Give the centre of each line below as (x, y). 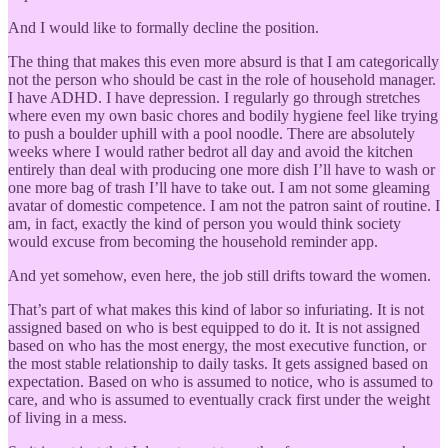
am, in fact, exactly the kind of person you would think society (204, 223)
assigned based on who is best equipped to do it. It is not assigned (214, 327)
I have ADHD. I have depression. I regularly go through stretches (214, 97)
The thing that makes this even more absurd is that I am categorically (223, 61)
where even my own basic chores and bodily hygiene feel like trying (223, 115)
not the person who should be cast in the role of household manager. (222, 79)
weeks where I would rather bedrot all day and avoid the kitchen (210, 151)
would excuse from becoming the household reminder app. (193, 241)
